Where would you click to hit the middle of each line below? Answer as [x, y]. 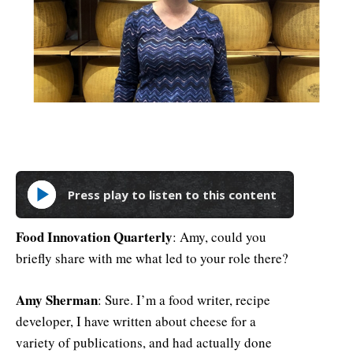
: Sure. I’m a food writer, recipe [184, 299]
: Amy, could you [219, 236]
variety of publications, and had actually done [144, 342]
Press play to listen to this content [176, 195]
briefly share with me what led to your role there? [152, 258]
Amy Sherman [57, 299]
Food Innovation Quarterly [94, 236]
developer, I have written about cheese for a [136, 321]
